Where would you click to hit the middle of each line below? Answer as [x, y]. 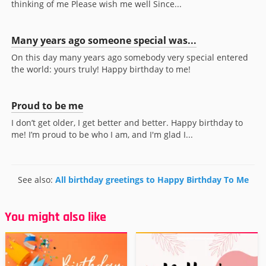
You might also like [56, 217]
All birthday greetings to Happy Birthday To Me [152, 179]
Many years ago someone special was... [104, 40]
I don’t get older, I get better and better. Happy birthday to [127, 122]
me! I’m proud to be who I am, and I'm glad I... [102, 134]
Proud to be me [47, 105]
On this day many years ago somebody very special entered [130, 57]
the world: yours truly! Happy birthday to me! [101, 69]
